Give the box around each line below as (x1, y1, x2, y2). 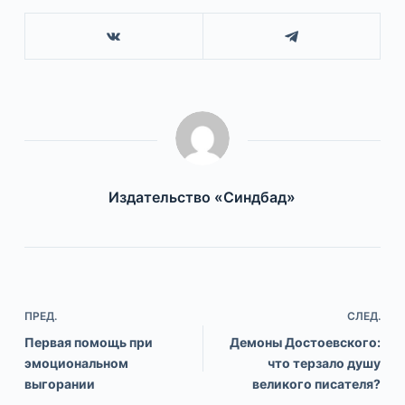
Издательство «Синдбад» (108, 188, 297, 207)
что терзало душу (268, 355, 381, 372)
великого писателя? (252, 376, 381, 392)
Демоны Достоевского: (230, 334, 381, 351)
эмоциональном (24, 355, 128, 372)
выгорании (24, 376, 95, 392)
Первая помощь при (24, 334, 153, 351)
